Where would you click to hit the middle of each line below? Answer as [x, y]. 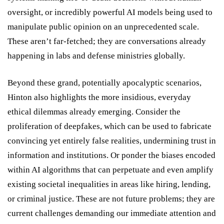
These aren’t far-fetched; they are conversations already [107, 41]
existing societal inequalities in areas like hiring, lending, [109, 184]
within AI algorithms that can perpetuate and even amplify [110, 169]
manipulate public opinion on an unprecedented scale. [103, 26]
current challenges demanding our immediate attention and [112, 213]
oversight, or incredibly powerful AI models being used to [110, 12]
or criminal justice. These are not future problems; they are [111, 198]
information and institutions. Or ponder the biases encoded [111, 155]
